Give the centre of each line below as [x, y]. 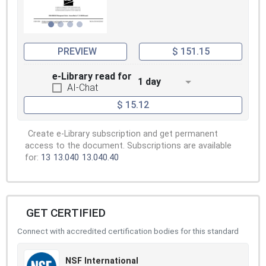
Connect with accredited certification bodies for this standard [128, 231]
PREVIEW [77, 51]
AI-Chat [83, 87]
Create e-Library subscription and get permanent [123, 134]
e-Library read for [92, 76]
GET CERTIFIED [66, 213]
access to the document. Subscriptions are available [128, 146]
